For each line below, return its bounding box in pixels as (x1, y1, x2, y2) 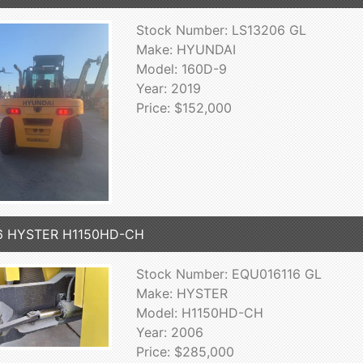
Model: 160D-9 (135, 60, 227, 77)
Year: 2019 (135, 79, 201, 96)
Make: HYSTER (135, 284, 228, 301)
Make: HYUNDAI (135, 41, 236, 58)
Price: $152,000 (135, 99, 232, 116)
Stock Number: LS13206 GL (135, 21, 306, 38)
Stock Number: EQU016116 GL (135, 265, 322, 282)
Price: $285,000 (135, 343, 234, 360)
